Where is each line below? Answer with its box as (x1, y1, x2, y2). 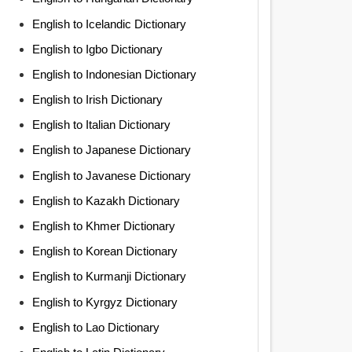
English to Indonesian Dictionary (31, 67, 196, 81)
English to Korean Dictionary (31, 244, 178, 258)
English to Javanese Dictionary (31, 168, 191, 182)
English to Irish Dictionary (31, 93, 163, 107)
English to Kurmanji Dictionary (31, 269, 186, 284)
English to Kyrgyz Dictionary (31, 295, 178, 309)
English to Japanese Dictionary (31, 143, 191, 157)
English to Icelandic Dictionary (31, 16, 186, 31)
